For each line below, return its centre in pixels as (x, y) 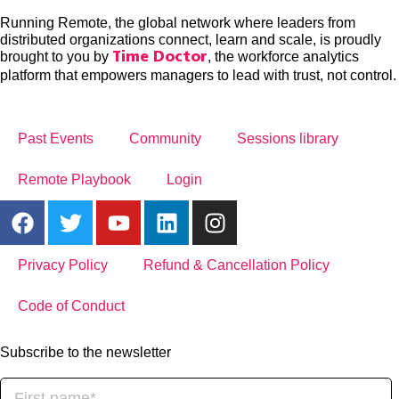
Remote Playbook (74, 179)
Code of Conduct (71, 306)
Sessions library (288, 138)
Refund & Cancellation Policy (236, 265)
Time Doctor (160, 58)
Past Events (56, 138)
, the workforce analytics (283, 57)
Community (165, 138)
